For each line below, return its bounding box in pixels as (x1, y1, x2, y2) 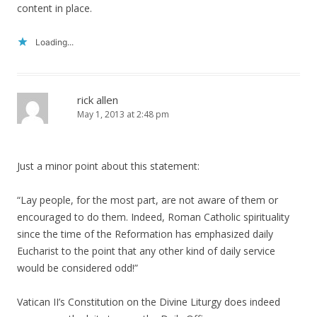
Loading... (35, 37, 74, 47)
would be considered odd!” (17, 261, 138, 275)
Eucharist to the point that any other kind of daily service (17, 244, 275, 258)
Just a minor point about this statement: (17, 159, 200, 173)
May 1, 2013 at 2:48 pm (77, 108, 169, 120)
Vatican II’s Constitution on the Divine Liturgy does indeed (17, 295, 280, 309)
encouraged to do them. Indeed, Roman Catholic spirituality (17, 210, 289, 224)
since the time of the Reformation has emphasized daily (17, 227, 273, 241)
